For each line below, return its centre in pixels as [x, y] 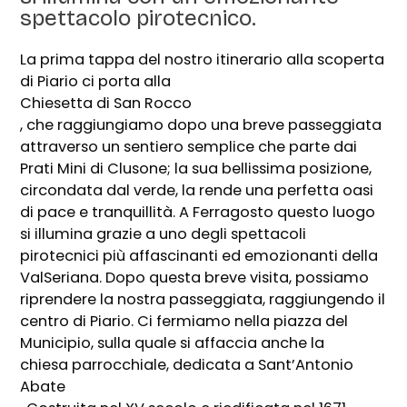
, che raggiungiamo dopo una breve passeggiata [201, 125]
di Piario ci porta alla [96, 82]
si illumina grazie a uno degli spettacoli [164, 234]
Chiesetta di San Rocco [106, 104]
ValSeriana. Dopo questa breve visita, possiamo [195, 278]
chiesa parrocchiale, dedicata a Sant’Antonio [187, 365]
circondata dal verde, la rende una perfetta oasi [197, 191]
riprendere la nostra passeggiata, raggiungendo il [203, 300]
